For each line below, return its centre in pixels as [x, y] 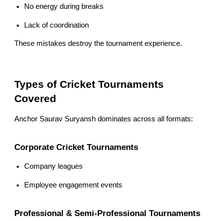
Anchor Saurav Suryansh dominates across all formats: [104, 119]
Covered [36, 99]
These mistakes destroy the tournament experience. [98, 44]
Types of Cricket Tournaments [89, 85]
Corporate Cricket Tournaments [76, 147]
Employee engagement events [74, 185]
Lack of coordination [57, 25]
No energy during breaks [64, 7]
